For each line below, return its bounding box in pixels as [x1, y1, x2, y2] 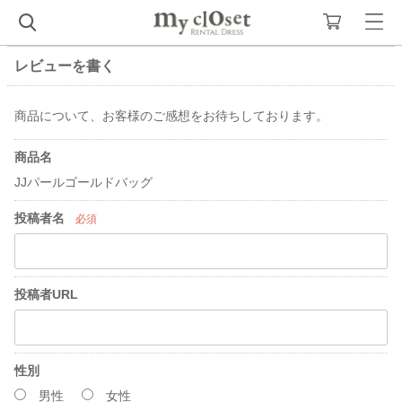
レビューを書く [14, 58, 115, 74]
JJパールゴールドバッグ [14, 175, 153, 189]
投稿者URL [14, 287, 78, 301]
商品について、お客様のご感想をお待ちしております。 [14, 109, 328, 123]
